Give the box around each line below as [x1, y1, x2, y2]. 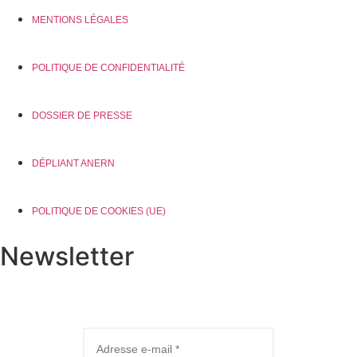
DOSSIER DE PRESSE [32, 110, 132, 121]
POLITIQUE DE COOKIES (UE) [32, 206, 166, 217]
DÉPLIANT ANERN [32, 158, 115, 169]
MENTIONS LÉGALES [32, 14, 128, 25]
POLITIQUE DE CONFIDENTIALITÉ [32, 62, 185, 73]
